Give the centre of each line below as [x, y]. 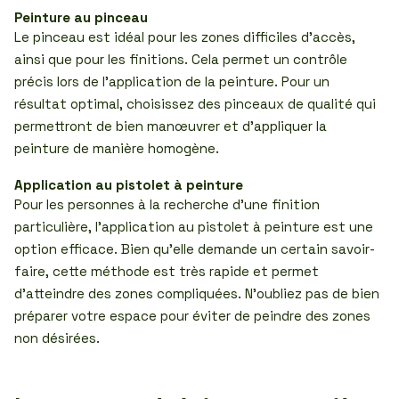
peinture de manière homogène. [117, 148]
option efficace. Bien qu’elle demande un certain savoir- [195, 249]
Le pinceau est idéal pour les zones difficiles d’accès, [185, 37]
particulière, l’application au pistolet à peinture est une [194, 227]
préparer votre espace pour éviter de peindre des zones [192, 316]
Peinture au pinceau [81, 17]
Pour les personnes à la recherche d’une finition [167, 204]
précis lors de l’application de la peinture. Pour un [172, 81]
